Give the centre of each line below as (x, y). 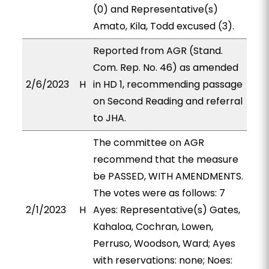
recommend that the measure (165, 159)
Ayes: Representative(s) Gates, (166, 210)
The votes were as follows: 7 (159, 193)
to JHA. (109, 118)
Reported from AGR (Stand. (158, 51)
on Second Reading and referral (168, 101)
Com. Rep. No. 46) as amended (165, 68)
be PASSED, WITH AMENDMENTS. (168, 176)
